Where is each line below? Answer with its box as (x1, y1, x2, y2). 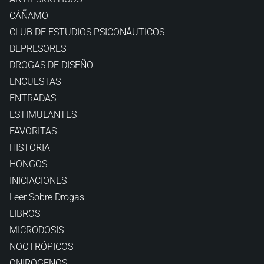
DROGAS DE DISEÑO (9, 60, 93, 71)
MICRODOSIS (9, 225, 64, 236)
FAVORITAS (9, 126, 57, 137)
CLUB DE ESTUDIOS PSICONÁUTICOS (9, 27, 164, 38)
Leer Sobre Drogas (9, 192, 84, 203)
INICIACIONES (9, 175, 67, 186)
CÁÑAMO (9, 10, 48, 21)
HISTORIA (9, 142, 50, 153)
